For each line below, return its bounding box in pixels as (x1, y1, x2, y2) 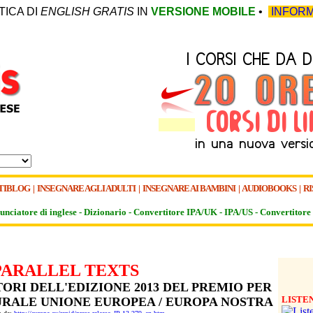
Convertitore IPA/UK (133, 207, 217, 217)
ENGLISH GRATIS (41, 6, 134, 17)
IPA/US (224, 207, 253, 217)
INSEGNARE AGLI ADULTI (37, 183, 137, 194)
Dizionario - (84, 207, 133, 217)
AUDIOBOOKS (242, 183, 296, 194)
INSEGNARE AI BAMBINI (143, 183, 235, 194)
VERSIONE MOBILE (151, 6, 256, 17)
